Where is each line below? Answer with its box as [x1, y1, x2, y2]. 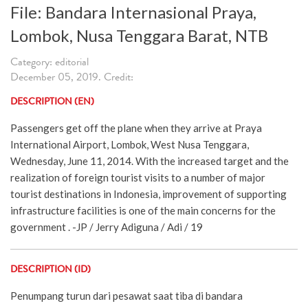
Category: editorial [10, 57, 89, 69]
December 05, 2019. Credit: [10, 72, 133, 84]
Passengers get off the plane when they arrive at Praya [10, 121, 262, 134]
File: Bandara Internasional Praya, [10, 1, 256, 22]
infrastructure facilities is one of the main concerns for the [10, 203, 276, 217]
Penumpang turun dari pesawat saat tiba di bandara [10, 289, 243, 302]
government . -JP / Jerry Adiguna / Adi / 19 [10, 220, 203, 233]
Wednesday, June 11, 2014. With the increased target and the [10, 154, 289, 167]
